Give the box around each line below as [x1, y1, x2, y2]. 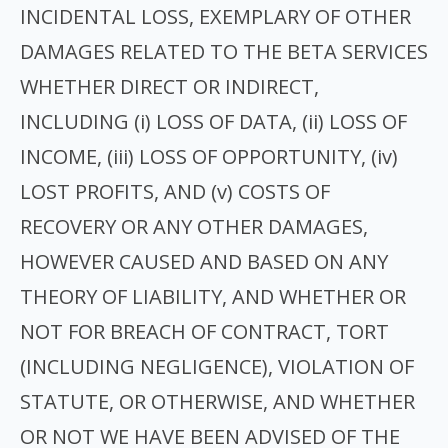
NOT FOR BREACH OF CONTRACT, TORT [20, 318, 389, 345]
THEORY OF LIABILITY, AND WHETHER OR [20, 283, 406, 310]
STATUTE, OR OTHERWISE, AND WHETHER [20, 388, 415, 415]
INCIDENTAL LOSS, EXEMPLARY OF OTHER [20, 3, 411, 30]
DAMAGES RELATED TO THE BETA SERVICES [20, 38, 428, 65]
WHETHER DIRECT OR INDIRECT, [20, 73, 319, 100]
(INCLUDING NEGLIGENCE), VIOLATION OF [20, 353, 414, 380]
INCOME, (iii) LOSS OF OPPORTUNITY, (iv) [20, 143, 398, 170]
